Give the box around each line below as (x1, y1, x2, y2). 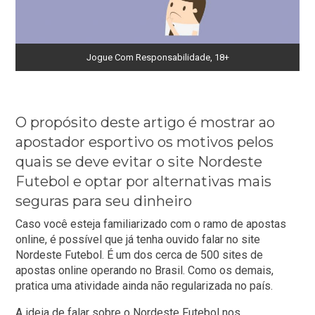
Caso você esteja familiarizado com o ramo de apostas (15, 217, 287, 231)
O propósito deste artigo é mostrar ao (15, 114, 276, 131)
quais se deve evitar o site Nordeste (15, 153, 263, 171)
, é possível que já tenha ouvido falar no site (45, 233, 261, 247)
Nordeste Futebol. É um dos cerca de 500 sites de (15, 248, 264, 262)
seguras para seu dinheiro (15, 193, 193, 210)
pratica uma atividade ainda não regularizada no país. (15, 279, 274, 293)
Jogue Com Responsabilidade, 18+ (86, 52, 229, 63)
